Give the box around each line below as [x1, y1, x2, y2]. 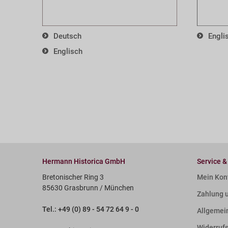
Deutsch [53, 31, 81, 41]
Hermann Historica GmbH [42, 157, 125, 165]
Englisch [53, 46, 82, 56]
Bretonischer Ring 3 [42, 173, 104, 181]
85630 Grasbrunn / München [42, 183, 134, 192]
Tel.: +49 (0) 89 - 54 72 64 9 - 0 [42, 205, 139, 213]
